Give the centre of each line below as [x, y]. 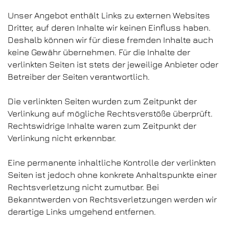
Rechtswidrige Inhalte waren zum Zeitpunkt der [102, 126]
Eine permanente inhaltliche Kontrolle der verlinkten [112, 163]
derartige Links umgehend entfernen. [82, 212]
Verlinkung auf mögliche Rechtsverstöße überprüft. [110, 113]
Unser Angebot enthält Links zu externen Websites [109, 15]
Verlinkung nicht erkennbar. [62, 138]
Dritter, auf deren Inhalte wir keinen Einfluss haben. [109, 28]
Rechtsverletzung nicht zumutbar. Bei [83, 187]
